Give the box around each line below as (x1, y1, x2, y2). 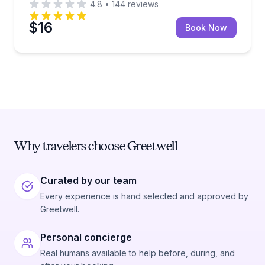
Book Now (185, 22, 227, 33)
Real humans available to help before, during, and (40, 248, 235, 258)
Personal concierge (40, 231, 132, 243)
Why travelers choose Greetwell (14, 137, 177, 154)
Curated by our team (40, 174, 137, 186)
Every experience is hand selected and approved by (40, 191, 248, 201)
